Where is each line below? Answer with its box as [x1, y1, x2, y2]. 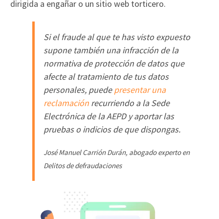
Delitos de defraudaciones [44, 160, 122, 170]
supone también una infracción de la [44, 44, 179, 56]
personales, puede [44, 84, 114, 95]
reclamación [44, 97, 89, 109]
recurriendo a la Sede [89, 97, 170, 109]
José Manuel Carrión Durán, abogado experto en [44, 147, 190, 157]
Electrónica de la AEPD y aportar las [44, 110, 175, 122]
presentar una [114, 84, 166, 95]
